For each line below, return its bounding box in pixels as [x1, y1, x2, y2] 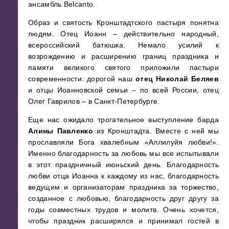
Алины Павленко [28, 127, 93, 135]
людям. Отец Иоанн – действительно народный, [28, 30, 219, 38]
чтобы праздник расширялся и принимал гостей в [28, 217, 219, 225]
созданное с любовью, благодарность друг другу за [28, 194, 219, 203]
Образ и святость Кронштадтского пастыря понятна [28, 18, 219, 27]
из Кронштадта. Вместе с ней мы [93, 127, 219, 135]
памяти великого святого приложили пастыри [28, 63, 219, 72]
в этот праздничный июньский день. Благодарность [28, 161, 219, 169]
